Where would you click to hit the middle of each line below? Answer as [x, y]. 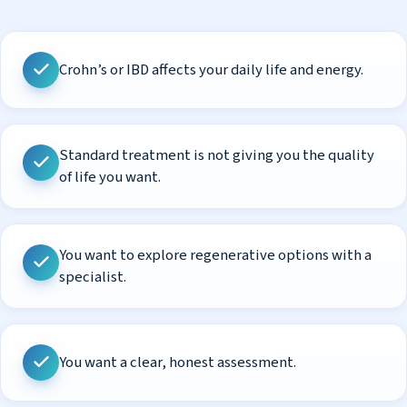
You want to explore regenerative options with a [215, 255]
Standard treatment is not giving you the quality [217, 155]
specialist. [93, 277]
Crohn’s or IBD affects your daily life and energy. [211, 69]
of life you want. [110, 177]
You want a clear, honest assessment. [178, 362]
